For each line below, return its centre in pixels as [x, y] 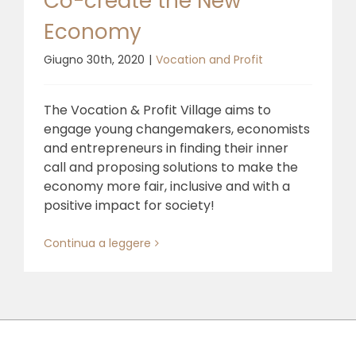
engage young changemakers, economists [177, 129]
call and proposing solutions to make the [171, 167]
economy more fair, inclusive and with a [167, 186]
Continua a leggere [97, 243]
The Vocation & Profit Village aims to [157, 110]
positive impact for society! [129, 205]
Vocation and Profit [209, 59]
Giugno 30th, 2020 [94, 59]
